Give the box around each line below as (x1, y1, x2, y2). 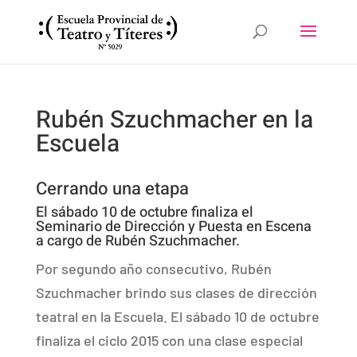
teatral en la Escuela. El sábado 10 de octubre (35, 308, 320, 325)
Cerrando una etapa (35, 176, 189, 202)
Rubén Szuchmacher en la (35, 103, 313, 138)
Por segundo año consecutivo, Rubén (35, 260, 272, 277)
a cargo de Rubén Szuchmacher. (35, 230, 240, 252)
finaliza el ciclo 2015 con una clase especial (35, 331, 303, 349)
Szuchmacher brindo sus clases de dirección (35, 284, 317, 301)
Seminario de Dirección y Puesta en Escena (35, 216, 312, 237)
